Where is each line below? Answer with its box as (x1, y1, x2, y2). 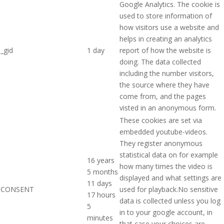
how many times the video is (119, 161, 212, 171)
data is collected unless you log (119, 195, 220, 205)
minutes (87, 212, 113, 222)
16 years (87, 155, 114, 165)
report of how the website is (119, 45, 211, 55)
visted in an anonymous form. (119, 102, 216, 112)
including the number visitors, (119, 68, 214, 78)
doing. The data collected (119, 56, 201, 66)
